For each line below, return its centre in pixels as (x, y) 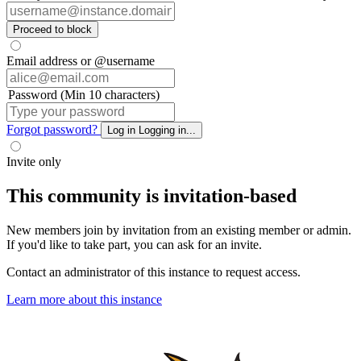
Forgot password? (54, 129)
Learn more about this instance (84, 299)
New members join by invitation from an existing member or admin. (179, 230)
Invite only (34, 161)
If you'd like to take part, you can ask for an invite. (134, 244)
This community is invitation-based (151, 195)
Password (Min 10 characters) (84, 94)
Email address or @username (81, 60)
